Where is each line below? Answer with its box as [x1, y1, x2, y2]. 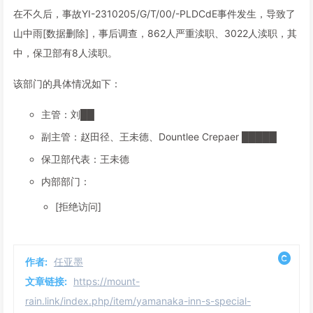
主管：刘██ [41, 108, 94, 120]
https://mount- [73, 275, 140, 287]
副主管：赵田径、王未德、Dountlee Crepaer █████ [41, 131, 277, 143]
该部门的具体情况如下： [13, 78, 121, 89]
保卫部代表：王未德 [41, 153, 129, 165]
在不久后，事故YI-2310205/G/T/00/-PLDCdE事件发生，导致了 [13, 8, 296, 20]
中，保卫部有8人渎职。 [13, 47, 117, 59]
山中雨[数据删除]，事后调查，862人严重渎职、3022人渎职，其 [13, 27, 297, 39]
